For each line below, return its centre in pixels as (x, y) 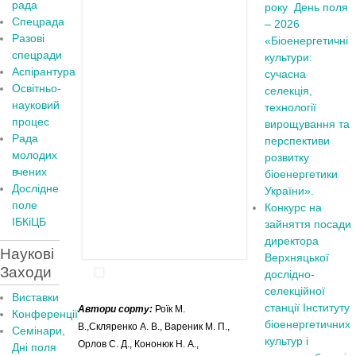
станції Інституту (308, 308)
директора (292, 241)
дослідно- (290, 274)
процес (31, 122)
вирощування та (308, 124)
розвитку (287, 157)
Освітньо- (37, 88)
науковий (36, 105)
